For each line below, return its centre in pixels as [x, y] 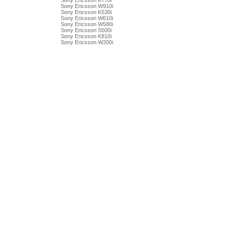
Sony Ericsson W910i [87, 6]
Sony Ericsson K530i [86, 12]
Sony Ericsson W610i [87, 18]
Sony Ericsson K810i [86, 36]
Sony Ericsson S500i [86, 30]
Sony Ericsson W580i [87, 24]
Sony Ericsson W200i [87, 42]
